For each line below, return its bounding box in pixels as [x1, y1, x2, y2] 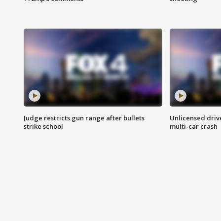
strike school [24, 122, 63, 131]
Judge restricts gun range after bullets [24, 113, 145, 123]
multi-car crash [169, 122, 218, 131]
